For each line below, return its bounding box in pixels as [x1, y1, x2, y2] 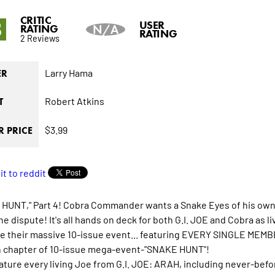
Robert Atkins [44, 95, 104, 107]
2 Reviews [20, 32, 60, 44]
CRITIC [20, 14, 52, 28]
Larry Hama [44, 66, 93, 79]
